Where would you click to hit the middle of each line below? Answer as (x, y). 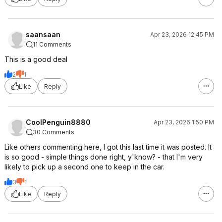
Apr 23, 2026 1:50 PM (184, 122)
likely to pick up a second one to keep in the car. (84, 167)
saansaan (43, 34)
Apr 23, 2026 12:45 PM (182, 34)
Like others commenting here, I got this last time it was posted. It (108, 147)
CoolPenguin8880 (58, 122)
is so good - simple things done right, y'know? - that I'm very (104, 157)
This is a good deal (36, 59)
